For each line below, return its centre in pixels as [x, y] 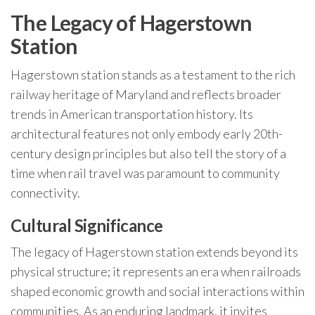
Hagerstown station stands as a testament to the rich [153, 75]
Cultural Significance [87, 225]
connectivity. [45, 193]
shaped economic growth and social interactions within [157, 291]
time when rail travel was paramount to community [145, 173]
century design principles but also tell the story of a [148, 153]
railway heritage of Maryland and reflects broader [146, 94]
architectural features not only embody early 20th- [147, 134]
